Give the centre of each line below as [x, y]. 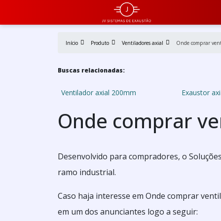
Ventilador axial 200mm [99, 92]
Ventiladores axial [143, 43]
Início [72, 43]
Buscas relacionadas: [91, 70]
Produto [100, 43]
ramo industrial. [87, 172]
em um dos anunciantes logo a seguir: [128, 212]
